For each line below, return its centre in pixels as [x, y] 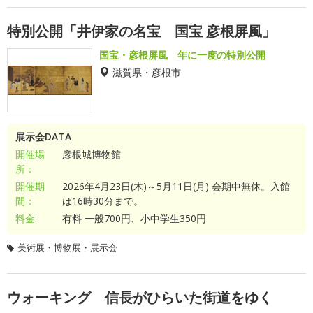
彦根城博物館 [91, 154]
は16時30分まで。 [102, 201]
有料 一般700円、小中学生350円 [134, 218]
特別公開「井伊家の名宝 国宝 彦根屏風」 [141, 31]
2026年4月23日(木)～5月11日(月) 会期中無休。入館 [176, 186]
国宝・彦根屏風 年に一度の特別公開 [182, 55]
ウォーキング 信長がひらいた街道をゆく [140, 297]
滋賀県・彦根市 [147, 72]
